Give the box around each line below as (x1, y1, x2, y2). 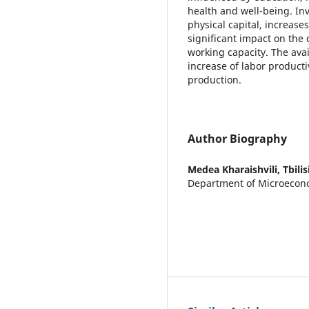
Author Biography (188, 130, 287, 146)
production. (188, 72, 241, 86)
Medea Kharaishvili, (188, 162, 283, 176)
